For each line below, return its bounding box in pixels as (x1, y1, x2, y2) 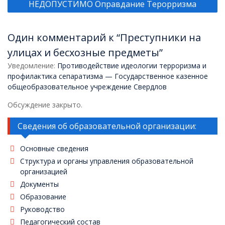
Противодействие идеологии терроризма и (57, 61, 206, 70)
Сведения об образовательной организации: (18, 121, 196, 132)
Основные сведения (20, 144, 88, 153)
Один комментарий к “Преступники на (8, 31, 201, 44)
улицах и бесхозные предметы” (8, 46, 163, 59)
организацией (20, 167, 67, 176)
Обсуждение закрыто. (8, 100, 82, 109)
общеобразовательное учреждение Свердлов (8, 82, 167, 91)
